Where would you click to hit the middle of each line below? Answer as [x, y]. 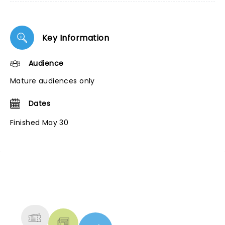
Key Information [76, 38]
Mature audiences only [52, 81]
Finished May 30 [39, 123]
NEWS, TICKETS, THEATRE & [108, 184]
